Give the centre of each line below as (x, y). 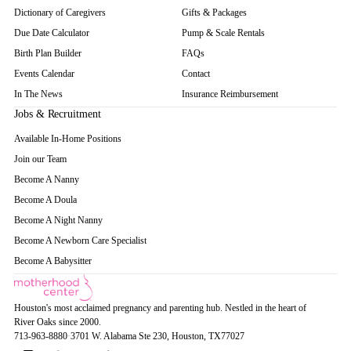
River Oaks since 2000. (58, 322)
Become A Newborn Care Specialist (81, 241)
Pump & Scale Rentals (223, 33)
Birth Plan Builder (48, 53)
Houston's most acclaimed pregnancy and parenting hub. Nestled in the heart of (160, 308)
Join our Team (40, 159)
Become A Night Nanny (59, 220)
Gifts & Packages (214, 13)
